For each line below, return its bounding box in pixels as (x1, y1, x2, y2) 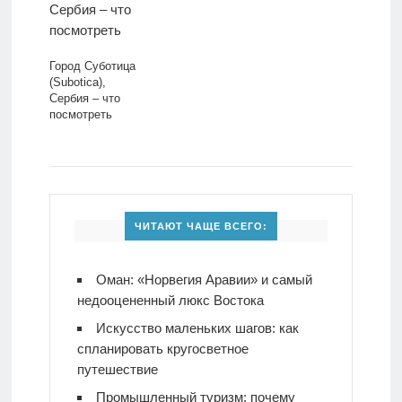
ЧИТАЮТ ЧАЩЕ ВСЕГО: (134, 220, 267, 232)
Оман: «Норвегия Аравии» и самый (95, 271, 312, 287)
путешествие (76, 361, 158, 377)
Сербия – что (48, 92, 120, 106)
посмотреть (48, 108, 112, 122)
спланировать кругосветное (76, 340, 249, 356)
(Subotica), (48, 75, 106, 90)
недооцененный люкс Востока (76, 292, 264, 308)
